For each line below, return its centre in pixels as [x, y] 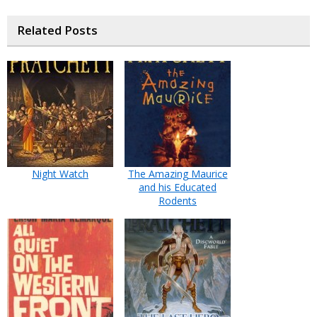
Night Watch [60, 174]
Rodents [178, 201]
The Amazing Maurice [178, 174]
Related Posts [57, 30]
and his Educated [178, 187]
